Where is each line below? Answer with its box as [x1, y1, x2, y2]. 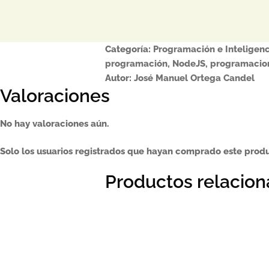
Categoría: [104, 44, 153, 55]
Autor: [104, 73, 134, 84]
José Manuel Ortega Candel [133, 73, 255, 84]
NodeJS [172, 58, 205, 70]
